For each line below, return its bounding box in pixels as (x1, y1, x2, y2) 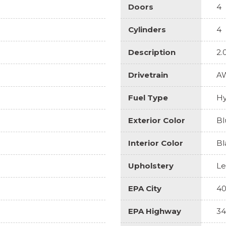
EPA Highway (128, 206, 181, 216)
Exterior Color (128, 115, 185, 125)
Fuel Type (128, 92, 168, 102)
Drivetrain (128, 70, 168, 80)
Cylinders (128, 24, 166, 34)
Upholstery (128, 160, 174, 171)
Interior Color (128, 138, 183, 148)
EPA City (128, 183, 161, 193)
